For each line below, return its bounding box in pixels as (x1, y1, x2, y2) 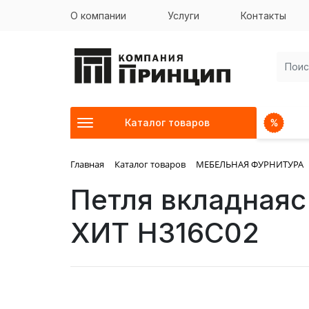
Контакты (241, 10, 286, 21)
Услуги (168, 10, 199, 21)
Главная (70, 158, 104, 170)
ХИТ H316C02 (70, 215, 259, 250)
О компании (70, 10, 126, 21)
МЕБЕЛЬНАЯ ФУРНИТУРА (196, 158, 303, 170)
